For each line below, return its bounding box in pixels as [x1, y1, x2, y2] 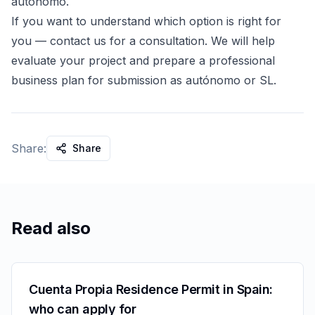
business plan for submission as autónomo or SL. [11, 72, 276, 87]
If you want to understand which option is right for [11, 13, 281, 28]
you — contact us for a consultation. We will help [11, 33, 275, 48]
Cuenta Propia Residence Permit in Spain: [29, 281, 273, 297]
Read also [11, 217, 91, 238]
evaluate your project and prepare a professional [11, 53, 275, 67]
